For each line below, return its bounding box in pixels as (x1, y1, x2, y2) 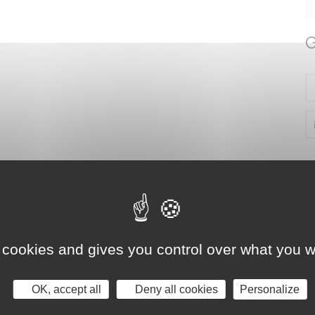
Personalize (240, 283, 300, 295)
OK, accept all (29, 283, 102, 295)
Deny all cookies (132, 283, 219, 295)
